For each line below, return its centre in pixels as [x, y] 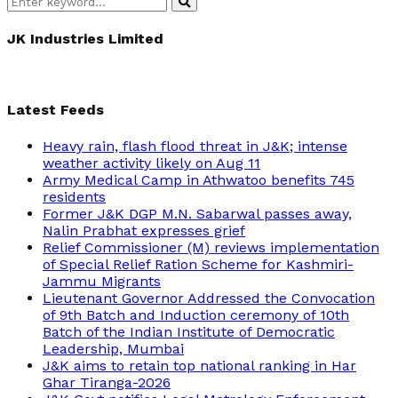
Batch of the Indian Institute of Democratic [189, 331]
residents [74, 196]
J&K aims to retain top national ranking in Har [199, 365]
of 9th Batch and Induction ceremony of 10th [196, 314]
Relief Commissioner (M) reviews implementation [211, 247]
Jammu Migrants [102, 281]
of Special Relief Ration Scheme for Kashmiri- [198, 264]
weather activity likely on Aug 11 [151, 163]
